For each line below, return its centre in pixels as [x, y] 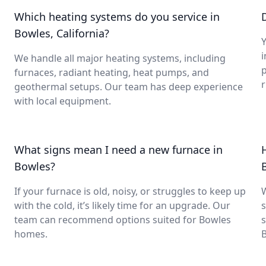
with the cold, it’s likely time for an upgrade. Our [122, 205]
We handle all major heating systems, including [120, 58]
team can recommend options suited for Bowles [123, 220]
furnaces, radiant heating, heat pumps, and [112, 72]
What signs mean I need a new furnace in [118, 150]
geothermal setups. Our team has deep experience [129, 87]
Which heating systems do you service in [117, 17]
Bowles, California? [62, 33]
